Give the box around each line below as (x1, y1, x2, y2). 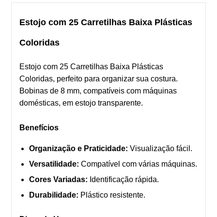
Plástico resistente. (78, 191, 145, 200)
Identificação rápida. (88, 175, 159, 184)
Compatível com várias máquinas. (79, 160, 197, 169)
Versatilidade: (29, 160, 79, 169)
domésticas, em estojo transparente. (19, 98, 143, 107)
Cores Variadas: (29, 175, 88, 184)
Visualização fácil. (128, 144, 192, 153)
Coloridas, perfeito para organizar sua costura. (19, 74, 178, 83)
